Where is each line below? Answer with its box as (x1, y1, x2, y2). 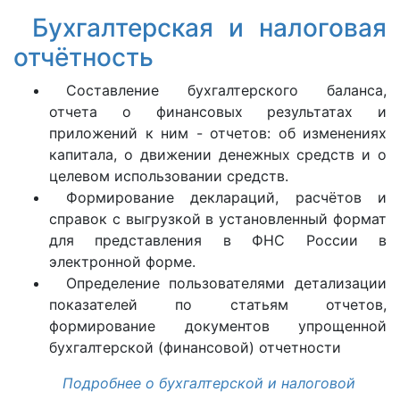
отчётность (13, 42, 154, 72)
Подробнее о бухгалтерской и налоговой (62, 374, 356, 392)
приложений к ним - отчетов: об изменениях (49, 124, 387, 142)
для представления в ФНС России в (49, 231, 387, 249)
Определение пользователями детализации (65, 274, 387, 292)
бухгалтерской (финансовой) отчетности (49, 338, 341, 356)
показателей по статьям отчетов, (49, 296, 387, 313)
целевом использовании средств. (49, 167, 288, 185)
